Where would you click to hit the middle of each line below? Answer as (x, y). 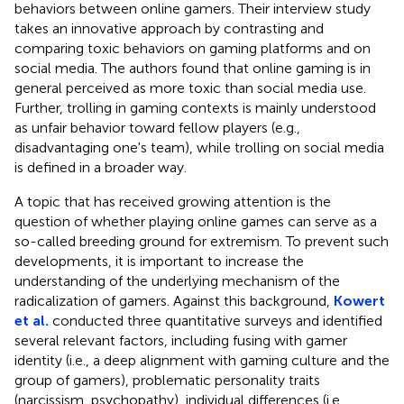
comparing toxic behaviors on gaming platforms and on (193, 48)
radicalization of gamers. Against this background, (174, 300)
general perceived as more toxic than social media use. (190, 87)
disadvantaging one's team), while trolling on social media (199, 147)
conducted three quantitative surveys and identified (216, 320)
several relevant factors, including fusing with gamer (181, 340)
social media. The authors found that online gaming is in (193, 68)
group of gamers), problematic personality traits (167, 380)
